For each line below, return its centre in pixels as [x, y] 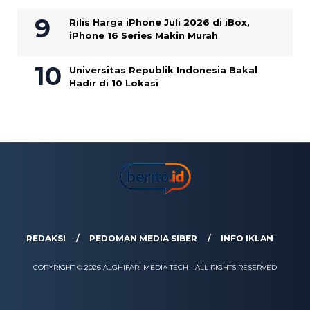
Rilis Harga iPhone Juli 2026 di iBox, [159, 22]
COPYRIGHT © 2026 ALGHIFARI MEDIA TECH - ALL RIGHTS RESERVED [155, 268]
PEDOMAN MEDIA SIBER [143, 239]
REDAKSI [46, 239]
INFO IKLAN [247, 239]
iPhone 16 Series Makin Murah [144, 36]
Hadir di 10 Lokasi [114, 83]
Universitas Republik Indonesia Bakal [163, 70]
